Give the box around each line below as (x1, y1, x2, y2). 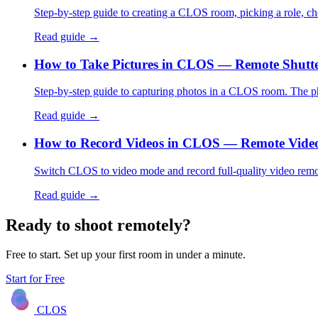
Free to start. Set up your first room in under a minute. (6, 248, 246, 261)
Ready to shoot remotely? (6, 215, 191, 234)
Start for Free (6, 273, 65, 285)
